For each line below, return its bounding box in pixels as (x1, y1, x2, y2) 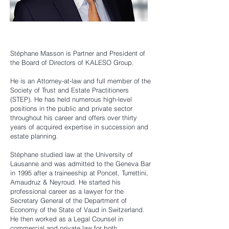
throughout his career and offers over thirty (10, 113, 137, 122)
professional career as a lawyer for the (10, 187, 124, 195)
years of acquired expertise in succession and (10, 123, 148, 131)
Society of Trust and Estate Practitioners (10, 86, 129, 94)
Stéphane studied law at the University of (10, 150, 133, 158)
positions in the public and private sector (10, 104, 132, 112)
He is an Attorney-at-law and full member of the (10, 77, 151, 85)
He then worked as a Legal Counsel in (10, 215, 123, 223)
